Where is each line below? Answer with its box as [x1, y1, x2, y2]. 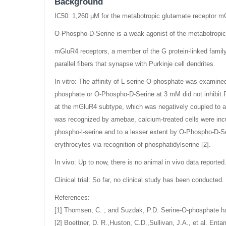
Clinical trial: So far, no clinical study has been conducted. [54, 176, 224, 184]
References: [54, 194, 90, 202]
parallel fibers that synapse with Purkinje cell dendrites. [54, 60, 215, 68]
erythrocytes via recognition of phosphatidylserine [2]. [54, 141, 211, 149]
